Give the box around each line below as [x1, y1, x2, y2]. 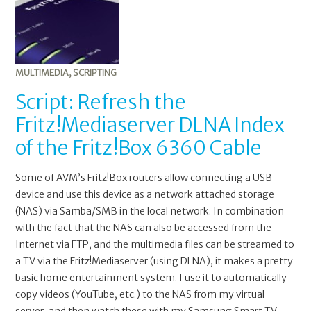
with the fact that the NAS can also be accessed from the [15, 221, 272, 235]
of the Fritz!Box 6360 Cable [15, 135, 262, 161]
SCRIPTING [73, 67, 117, 78]
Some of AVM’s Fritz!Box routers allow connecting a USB [15, 171, 273, 185]
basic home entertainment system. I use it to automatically [15, 271, 287, 285]
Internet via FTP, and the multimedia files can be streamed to [15, 238, 295, 251]
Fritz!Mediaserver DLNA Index [15, 112, 285, 138]
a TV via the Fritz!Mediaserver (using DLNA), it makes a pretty [15, 255, 294, 268]
